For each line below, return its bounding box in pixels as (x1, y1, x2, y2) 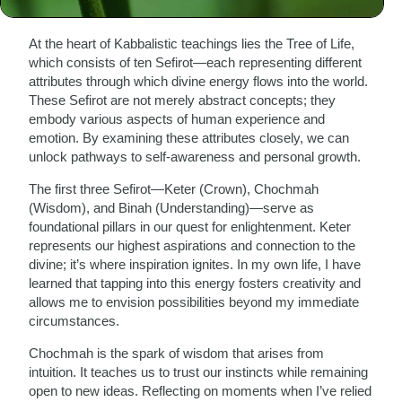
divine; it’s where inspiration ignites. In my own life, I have (29, 257, 362, 272)
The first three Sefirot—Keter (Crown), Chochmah (29, 181, 319, 197)
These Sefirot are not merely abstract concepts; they (29, 92, 336, 108)
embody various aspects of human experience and (29, 111, 326, 127)
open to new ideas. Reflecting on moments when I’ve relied (29, 383, 372, 398)
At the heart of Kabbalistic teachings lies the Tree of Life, (29, 36, 355, 51)
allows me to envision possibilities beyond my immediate (29, 294, 360, 310)
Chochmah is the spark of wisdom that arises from (29, 345, 325, 361)
